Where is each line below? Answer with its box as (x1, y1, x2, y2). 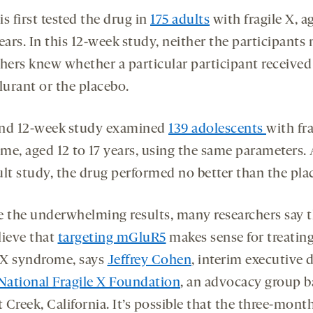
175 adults (150, 13, 210, 28)
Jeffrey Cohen (107, 254, 191, 268)
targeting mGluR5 (57, 231, 166, 246)
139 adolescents (168, 122, 266, 137)
